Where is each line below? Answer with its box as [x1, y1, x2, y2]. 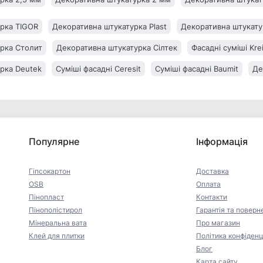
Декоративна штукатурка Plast [52, 22, 167, 32]
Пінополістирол [29, 205, 82, 215]
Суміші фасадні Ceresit [56, 64, 141, 74]
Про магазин [196, 218, 240, 228]
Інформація [196, 136, 248, 148]
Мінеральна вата [29, 218, 87, 228]
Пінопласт [29, 193, 64, 202]
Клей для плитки [29, 231, 85, 241]
